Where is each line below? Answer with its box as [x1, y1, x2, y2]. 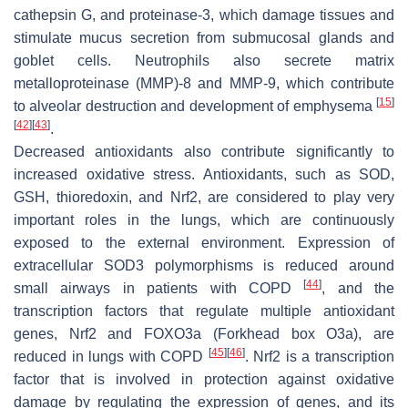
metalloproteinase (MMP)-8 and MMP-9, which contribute [14, 75, 394, 91]
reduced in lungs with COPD [14, 348, 209, 364]
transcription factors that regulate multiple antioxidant [14, 302, 394, 319]
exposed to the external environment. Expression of [14, 234, 394, 250]
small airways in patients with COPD [14, 280, 304, 296]
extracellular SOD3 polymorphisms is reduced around [14, 257, 394, 273]
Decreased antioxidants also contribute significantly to [14, 143, 394, 159]
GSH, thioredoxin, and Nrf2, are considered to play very [14, 189, 394, 205]
